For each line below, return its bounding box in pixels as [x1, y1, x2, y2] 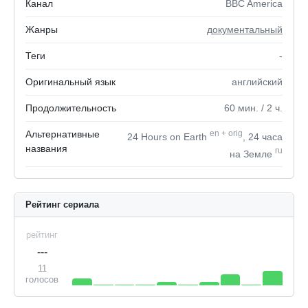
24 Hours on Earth [127, 131, 210, 142]
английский [232, 76, 283, 87]
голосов [25, 274, 58, 285]
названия [25, 143, 67, 154]
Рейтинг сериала [25, 199, 99, 210]
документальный [207, 24, 283, 35]
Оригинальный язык [25, 76, 115, 87]
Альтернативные [25, 129, 100, 140]
